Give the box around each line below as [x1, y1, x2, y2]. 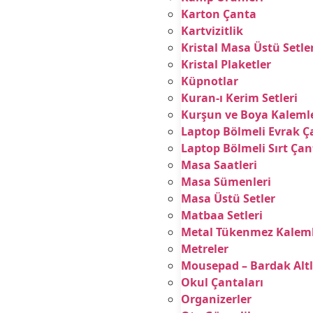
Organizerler [180, 291, 252, 307]
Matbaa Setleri [180, 208, 263, 223]
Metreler [180, 241, 228, 256]
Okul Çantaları [180, 275, 263, 290]
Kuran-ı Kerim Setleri [180, 90, 298, 105]
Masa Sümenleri [180, 174, 271, 189]
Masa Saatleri [180, 157, 257, 173]
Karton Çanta [180, 6, 256, 22]
